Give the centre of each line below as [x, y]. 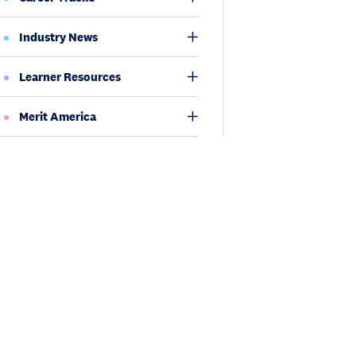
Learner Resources [70, 77]
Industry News [58, 37]
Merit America [58, 116]
